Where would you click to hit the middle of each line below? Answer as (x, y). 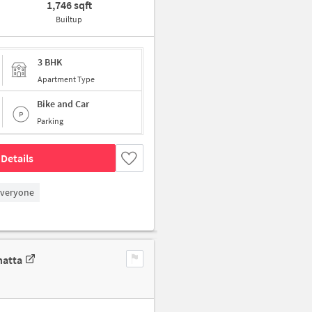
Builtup (69, 19)
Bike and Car (63, 104)
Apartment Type (66, 79)
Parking (50, 121)
